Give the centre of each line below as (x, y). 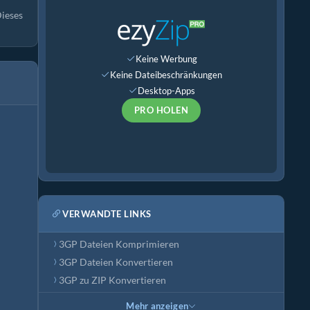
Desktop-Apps (166, 90)
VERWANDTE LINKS (107, 213)
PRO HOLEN (161, 110)
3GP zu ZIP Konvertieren (112, 280)
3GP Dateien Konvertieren (116, 262)
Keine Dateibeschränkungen (166, 74)
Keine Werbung (166, 58)
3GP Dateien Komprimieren (119, 244)
